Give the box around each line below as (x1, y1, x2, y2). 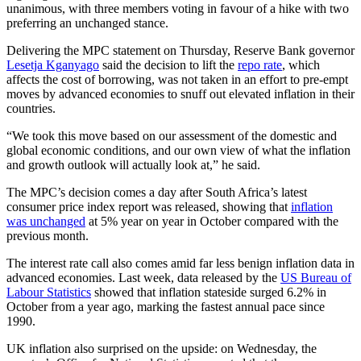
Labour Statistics (6, 285, 91, 300)
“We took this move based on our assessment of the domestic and (6, 129, 337, 143)
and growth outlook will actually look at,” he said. (6, 158, 260, 172)
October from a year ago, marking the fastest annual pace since (6, 300, 325, 314)
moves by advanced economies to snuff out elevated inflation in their (6, 87, 355, 102)
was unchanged (6, 214, 85, 229)
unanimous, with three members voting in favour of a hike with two (6, 2, 349, 16)
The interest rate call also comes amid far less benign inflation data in (6, 256, 355, 271)
